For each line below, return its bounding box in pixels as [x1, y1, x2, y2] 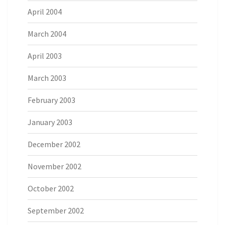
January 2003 [28, 117, 72, 128]
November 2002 [28, 161, 81, 172]
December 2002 [28, 139, 80, 150]
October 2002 [28, 183, 74, 194]
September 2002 [28, 205, 84, 216]
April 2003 [28, 51, 62, 61]
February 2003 [28, 95, 75, 105]
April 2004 [28, 7, 62, 17]
